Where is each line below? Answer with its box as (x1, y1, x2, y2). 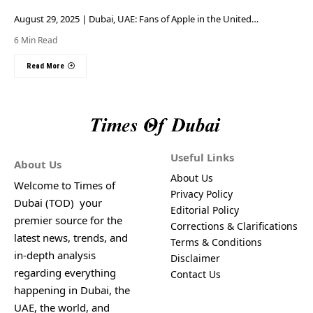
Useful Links (170, 150, 234, 165)
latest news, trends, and (14, 231, 128, 245)
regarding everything (14, 265, 116, 280)
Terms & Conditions (170, 235, 262, 249)
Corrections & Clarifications (170, 219, 298, 233)
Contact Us (170, 268, 221, 282)
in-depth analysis (14, 248, 96, 263)
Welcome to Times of (14, 178, 115, 193)
